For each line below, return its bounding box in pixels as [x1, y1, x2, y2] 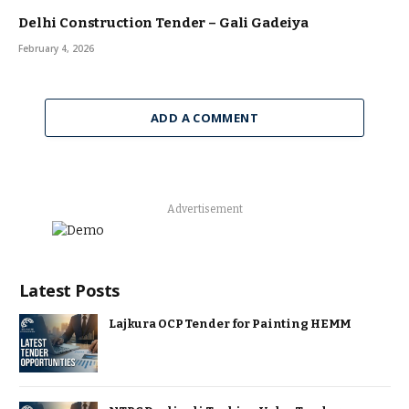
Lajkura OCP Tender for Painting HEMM [109, 316, 352, 330]
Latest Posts [19, 278, 120, 301]
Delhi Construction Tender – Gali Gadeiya [18, 14, 309, 31]
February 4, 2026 [18, 41, 94, 55]
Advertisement [167, 202, 243, 215]
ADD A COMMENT [150, 109, 259, 126]
